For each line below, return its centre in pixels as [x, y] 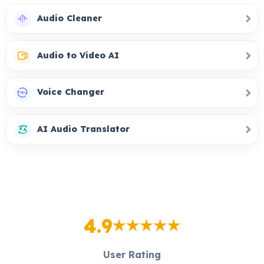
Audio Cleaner [69, 18]
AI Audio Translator [83, 129]
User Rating [132, 255]
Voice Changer [70, 92]
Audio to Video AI [78, 55]
